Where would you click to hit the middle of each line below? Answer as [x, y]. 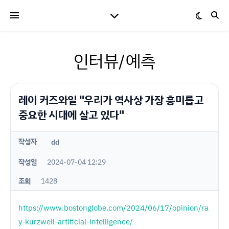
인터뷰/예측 [114, 61]
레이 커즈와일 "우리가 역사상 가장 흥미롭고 [111, 100]
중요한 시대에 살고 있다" [71, 114]
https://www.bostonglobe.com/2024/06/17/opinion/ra [113, 208]
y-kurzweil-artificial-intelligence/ [76, 222]
